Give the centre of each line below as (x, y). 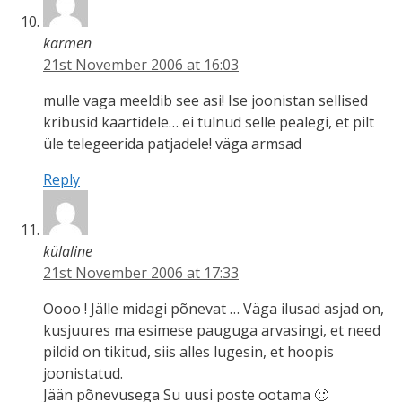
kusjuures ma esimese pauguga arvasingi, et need (212, 330)
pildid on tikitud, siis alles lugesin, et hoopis (188, 351)
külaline (68, 251)
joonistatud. (83, 373)
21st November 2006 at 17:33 (141, 272)
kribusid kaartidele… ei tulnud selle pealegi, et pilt (209, 122)
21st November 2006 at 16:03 (141, 64)
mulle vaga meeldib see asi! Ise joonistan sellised (205, 100)
